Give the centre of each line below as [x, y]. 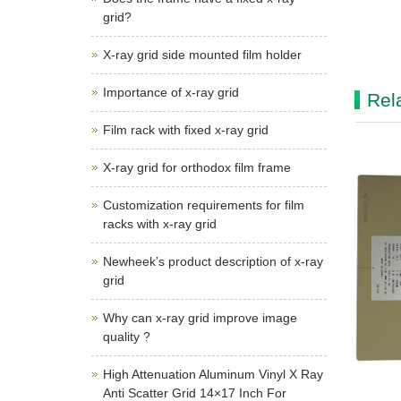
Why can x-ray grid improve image [200, 318]
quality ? [127, 337]
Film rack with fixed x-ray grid [186, 130]
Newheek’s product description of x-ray [213, 261]
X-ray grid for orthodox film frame [197, 167]
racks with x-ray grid [160, 224]
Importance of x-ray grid [171, 92]
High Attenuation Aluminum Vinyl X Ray [213, 374]
